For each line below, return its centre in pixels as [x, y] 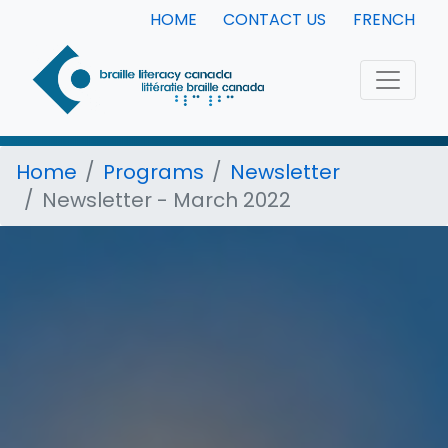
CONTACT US [275, 19]
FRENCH [383, 19]
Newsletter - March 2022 [166, 200]
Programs [153, 172]
